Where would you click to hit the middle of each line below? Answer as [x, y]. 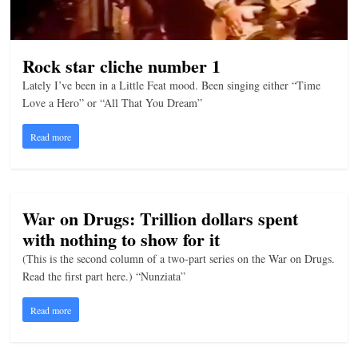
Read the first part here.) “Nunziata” [104, 276]
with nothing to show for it [121, 239]
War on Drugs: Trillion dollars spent [161, 218]
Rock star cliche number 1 [122, 66]
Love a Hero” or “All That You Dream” [113, 102]
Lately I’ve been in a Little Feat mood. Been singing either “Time [172, 85]
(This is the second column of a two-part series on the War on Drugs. [179, 258]
